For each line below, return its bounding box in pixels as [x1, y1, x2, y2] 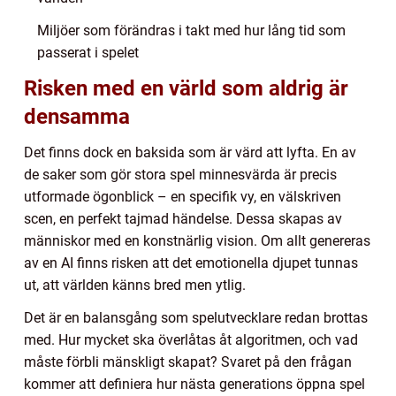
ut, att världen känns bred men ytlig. [24, 277, 246, 294]
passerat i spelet [37, 44, 139, 62]
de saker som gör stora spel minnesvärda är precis [24, 166, 337, 184]
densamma [24, 104, 130, 130]
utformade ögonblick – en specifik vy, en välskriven [24, 188, 341, 206]
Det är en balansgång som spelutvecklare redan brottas [24, 309, 368, 327]
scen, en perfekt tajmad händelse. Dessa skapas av [24, 210, 342, 228]
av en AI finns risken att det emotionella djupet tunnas [24, 255, 358, 272]
